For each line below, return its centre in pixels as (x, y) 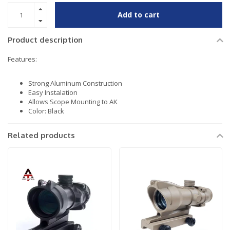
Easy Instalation (53, 92)
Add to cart (139, 15)
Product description (45, 40)
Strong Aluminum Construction (75, 83)
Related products (41, 135)
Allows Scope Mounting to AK (73, 101)
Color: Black (46, 111)
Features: (22, 59)
